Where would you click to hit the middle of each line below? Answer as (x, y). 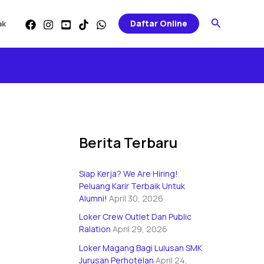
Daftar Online (159, 23)
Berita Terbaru (128, 143)
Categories (101, 7)
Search (228, 22)
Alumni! (93, 198)
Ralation (95, 229)
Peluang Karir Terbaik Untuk (132, 186)
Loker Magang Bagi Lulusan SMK (141, 247)
